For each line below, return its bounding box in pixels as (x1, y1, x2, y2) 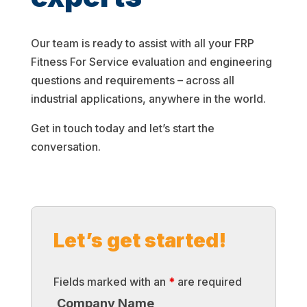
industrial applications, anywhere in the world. (30, 92, 266, 106)
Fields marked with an (53, 275, 169, 289)
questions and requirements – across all (30, 73, 234, 88)
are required (174, 275, 242, 289)
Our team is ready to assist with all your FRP (30, 36, 254, 51)
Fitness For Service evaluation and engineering (30, 55, 272, 69)
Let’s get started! (53, 228, 227, 253)
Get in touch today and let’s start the (30, 121, 214, 136)
